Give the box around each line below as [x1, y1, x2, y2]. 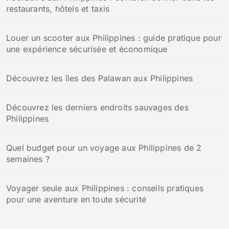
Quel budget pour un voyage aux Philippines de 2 [6, 142, 202, 153]
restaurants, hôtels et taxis [6, 3, 110, 14]
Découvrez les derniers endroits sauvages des [6, 102, 189, 112]
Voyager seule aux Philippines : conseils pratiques [6, 182, 204, 193]
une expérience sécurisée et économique [6, 43, 168, 54]
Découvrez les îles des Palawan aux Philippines [6, 73, 193, 83]
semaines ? [6, 153, 50, 164]
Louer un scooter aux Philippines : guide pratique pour [6, 32, 221, 43]
